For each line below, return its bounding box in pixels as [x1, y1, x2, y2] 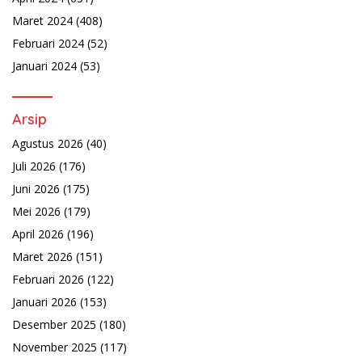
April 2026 [12, 226, 64, 242]
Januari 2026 [12, 294, 77, 310]
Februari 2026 [12, 271, 84, 288]
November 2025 [12, 339, 97, 356]
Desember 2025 [12, 317, 96, 333]
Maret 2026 [12, 249, 73, 265]
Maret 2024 [12, 13, 73, 29]
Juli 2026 [12, 158, 56, 175]
